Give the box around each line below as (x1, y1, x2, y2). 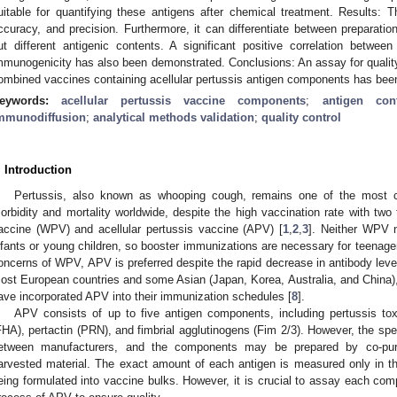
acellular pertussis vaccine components (61, 93, 307, 107)
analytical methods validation (93, 110, 254, 124)
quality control (261, 110, 341, 124)
